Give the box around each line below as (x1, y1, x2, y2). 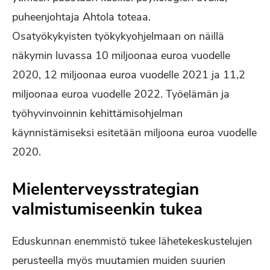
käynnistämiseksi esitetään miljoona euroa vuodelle (12, 125, 257, 140)
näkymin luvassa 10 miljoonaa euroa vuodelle (12, 48, 230, 63)
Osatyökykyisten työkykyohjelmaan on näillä (12, 29, 224, 43)
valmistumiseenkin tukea (12, 198, 202, 221)
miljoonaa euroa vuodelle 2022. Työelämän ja (12, 87, 230, 101)
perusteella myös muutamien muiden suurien (12, 253, 225, 268)
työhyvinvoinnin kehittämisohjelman (12, 106, 183, 121)
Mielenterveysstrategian (12, 178, 199, 201)
